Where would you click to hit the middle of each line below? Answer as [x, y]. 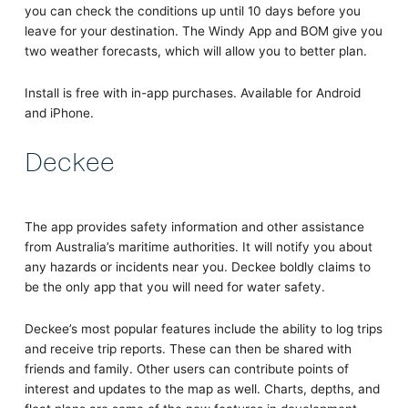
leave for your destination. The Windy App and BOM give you [203, 31]
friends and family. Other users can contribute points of [186, 368]
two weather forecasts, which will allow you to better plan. [197, 51]
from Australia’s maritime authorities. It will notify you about [198, 246]
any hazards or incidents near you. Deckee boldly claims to [197, 266]
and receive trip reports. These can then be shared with [188, 348]
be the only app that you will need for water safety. [174, 286]
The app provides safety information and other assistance [194, 226]
